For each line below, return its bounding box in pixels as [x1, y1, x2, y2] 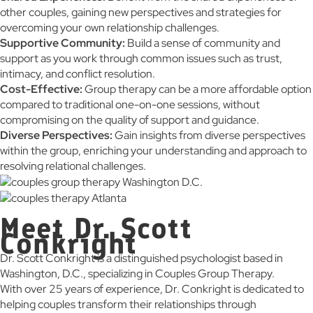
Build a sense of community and [125, 35, 280, 50]
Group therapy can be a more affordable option [82, 81, 312, 96]
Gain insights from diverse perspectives [112, 127, 305, 143]
